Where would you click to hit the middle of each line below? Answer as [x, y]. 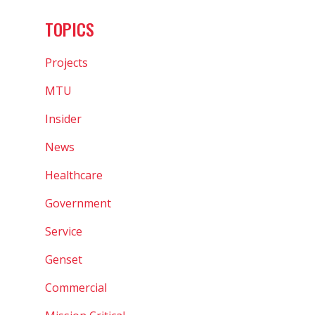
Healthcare [74, 175]
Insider [63, 118]
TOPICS [70, 28]
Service [64, 231]
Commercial [76, 287]
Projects [66, 62]
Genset [64, 259]
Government [78, 203]
